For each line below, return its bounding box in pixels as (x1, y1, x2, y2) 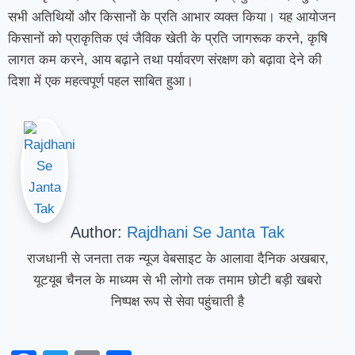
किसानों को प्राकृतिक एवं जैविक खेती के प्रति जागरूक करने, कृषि (8, 31, 327, 46)
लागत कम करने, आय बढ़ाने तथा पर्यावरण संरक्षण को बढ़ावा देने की (8, 52, 322, 67)
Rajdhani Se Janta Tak (127, 223, 284, 241)
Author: (71, 223, 127, 241)
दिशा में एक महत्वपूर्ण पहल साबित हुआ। (8, 74, 193, 89)
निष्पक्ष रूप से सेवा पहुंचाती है (111, 294, 244, 309)
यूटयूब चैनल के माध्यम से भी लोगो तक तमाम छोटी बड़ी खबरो (33, 273, 322, 288)
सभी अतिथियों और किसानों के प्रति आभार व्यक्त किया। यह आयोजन (8, 10, 336, 25)
